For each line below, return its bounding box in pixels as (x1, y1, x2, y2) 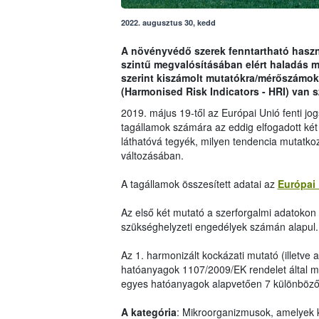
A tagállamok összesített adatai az (120, 177, 278, 192)
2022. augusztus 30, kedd (120, 17, 216, 28)
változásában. (120, 148, 184, 163)
